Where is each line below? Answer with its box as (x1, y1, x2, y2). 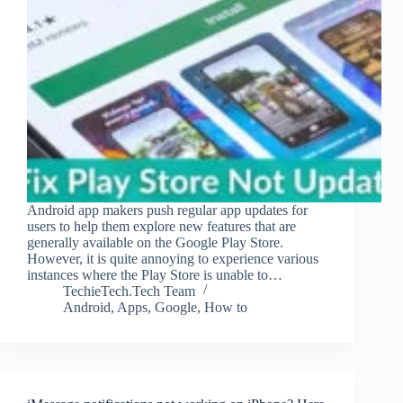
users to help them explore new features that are (27, 219, 296, 235)
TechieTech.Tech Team (63, 283, 195, 300)
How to (204, 300, 247, 316)
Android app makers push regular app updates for (27, 202, 308, 219)
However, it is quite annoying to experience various (27, 251, 318, 267)
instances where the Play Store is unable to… (27, 267, 282, 283)
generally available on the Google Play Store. (27, 235, 283, 251)
